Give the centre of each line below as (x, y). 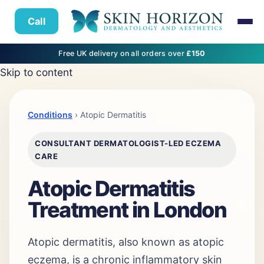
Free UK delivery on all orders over (123, 53)
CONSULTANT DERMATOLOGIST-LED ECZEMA (128, 143)
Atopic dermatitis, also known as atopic (126, 242)
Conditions (50, 115)
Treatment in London (127, 210)
